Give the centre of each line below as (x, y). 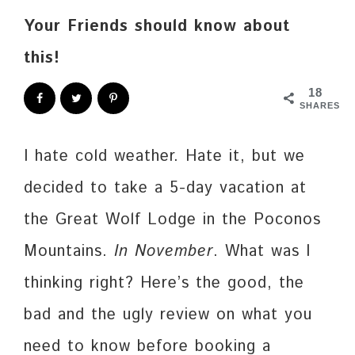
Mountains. (69, 251)
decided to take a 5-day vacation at (165, 188)
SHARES (320, 105)
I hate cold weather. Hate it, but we (164, 156)
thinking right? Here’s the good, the (164, 283)
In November (164, 251)
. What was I (262, 251)
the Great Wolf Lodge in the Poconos (172, 219)
